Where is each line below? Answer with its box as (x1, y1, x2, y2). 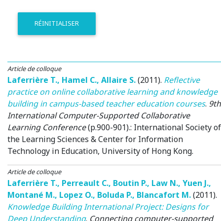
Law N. (151, 177, 178, 188)
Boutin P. (113, 177, 147, 188)
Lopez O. (59, 189, 93, 200)
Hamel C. (62, 74, 97, 85)
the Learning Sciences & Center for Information (7, 133, 183, 145)
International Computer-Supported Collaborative (7, 110, 190, 121)
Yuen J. (183, 177, 209, 188)
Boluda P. (97, 189, 132, 200)
